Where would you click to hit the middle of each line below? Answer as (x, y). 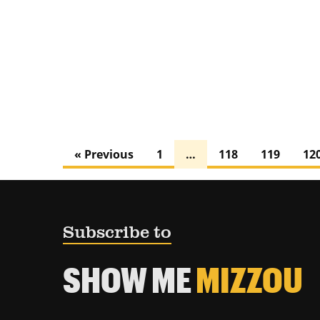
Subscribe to (117, 233)
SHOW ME (129, 279)
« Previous (104, 155)
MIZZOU (249, 279)
